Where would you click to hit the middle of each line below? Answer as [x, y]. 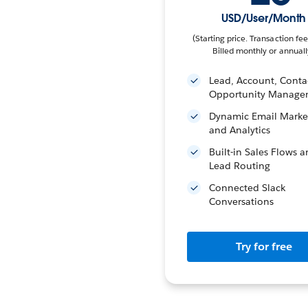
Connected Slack [247, 188]
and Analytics [239, 130]
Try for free [264, 246]
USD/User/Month [264, 18]
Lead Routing [239, 166]
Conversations [241, 201]
